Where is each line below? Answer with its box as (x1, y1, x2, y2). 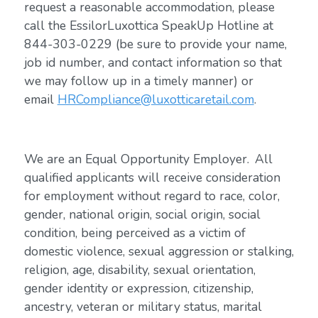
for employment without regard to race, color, (23, 187, 280, 204)
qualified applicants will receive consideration (23, 169, 280, 186)
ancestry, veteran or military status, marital (23, 298, 262, 315)
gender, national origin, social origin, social (23, 206, 261, 223)
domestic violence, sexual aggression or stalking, (23, 243, 294, 260)
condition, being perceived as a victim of (23, 224, 246, 241)
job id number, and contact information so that (23, 54, 282, 71)
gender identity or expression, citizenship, (23, 280, 253, 297)
